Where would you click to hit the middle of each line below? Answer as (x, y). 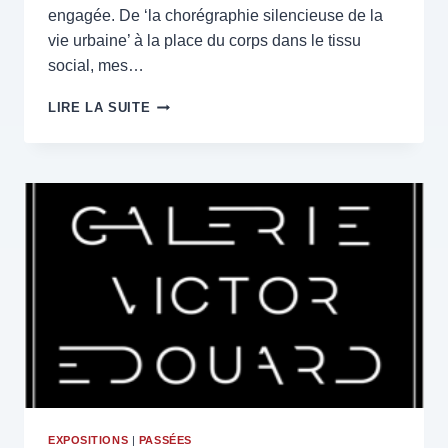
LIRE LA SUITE (99, 107)
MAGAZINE (186, 182)
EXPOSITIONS (88, 439)
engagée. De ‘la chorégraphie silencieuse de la (215, 15)
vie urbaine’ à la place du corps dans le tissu (204, 40)
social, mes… (96, 65)
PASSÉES (165, 439)
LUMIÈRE (181, 122)
